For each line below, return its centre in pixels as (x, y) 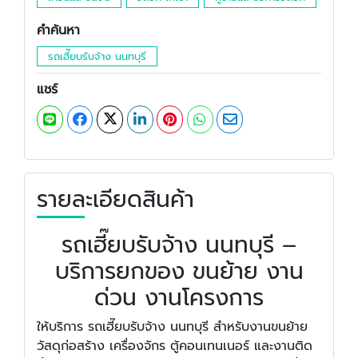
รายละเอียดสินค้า (115, 199)
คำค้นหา (58, 30)
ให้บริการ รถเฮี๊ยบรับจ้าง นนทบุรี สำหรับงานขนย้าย (172, 326)
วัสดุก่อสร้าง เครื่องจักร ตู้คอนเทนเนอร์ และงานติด (175, 346)
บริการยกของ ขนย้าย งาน (179, 271)
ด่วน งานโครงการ (179, 297)
